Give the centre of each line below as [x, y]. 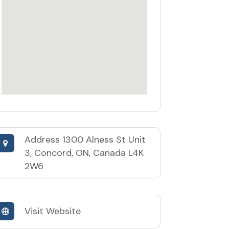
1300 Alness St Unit [104, 139]
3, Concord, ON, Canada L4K [84, 153]
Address [43, 139]
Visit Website [52, 211]
